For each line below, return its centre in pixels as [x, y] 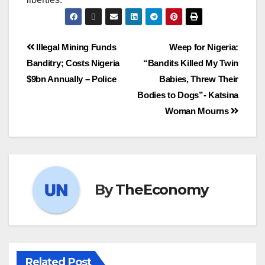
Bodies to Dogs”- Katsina [188, 95]
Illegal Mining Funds [75, 47]
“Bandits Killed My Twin [191, 63]
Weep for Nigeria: [204, 47]
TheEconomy [162, 190]
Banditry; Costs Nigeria [73, 63]
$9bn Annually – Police [72, 79]
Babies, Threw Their [198, 79]
